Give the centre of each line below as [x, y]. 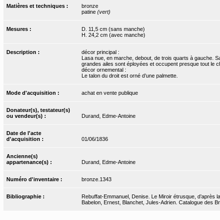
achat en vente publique [110, 93]
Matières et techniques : [38, 6]
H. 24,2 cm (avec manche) [113, 35]
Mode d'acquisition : [34, 93]
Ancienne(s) [22, 156]
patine [89, 12]
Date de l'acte [24, 133]
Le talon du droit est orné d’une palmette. [129, 75]
